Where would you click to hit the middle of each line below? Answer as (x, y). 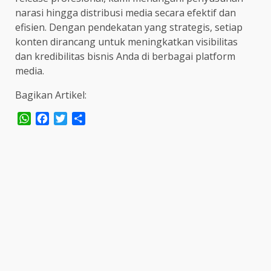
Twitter (84, 119)
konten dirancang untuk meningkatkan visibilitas (126, 41)
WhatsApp (54, 119)
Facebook (71, 119)
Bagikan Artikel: (51, 95)
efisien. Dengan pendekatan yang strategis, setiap (129, 27)
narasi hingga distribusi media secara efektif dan (126, 12)
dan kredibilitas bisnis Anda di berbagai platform (125, 56)
